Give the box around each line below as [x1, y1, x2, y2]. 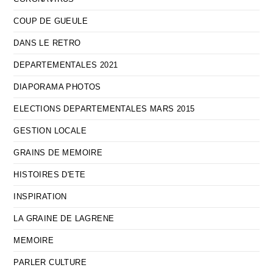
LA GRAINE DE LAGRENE [13, 214, 115, 224]
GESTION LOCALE [13, 126, 87, 136]
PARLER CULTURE [13, 258, 87, 268]
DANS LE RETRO [13, 38, 81, 48]
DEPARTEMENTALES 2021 [13, 60, 118, 70]
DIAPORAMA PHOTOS [13, 82, 101, 92]
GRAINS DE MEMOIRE [13, 148, 103, 158]
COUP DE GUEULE [13, 16, 88, 26]
